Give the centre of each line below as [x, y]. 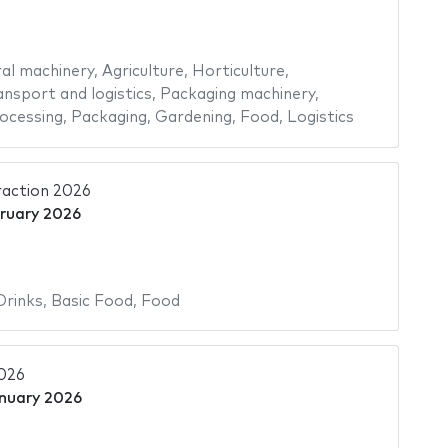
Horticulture [238, 72]
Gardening [193, 118]
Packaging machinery [237, 95]
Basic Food [91, 301]
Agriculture [142, 72]
